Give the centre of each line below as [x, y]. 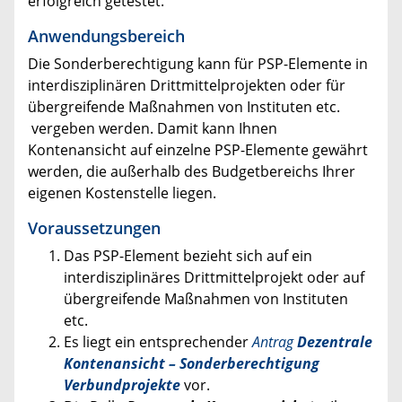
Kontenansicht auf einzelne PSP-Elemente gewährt [198, 149]
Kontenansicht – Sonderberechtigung [192, 363]
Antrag [275, 341]
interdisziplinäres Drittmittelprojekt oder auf [214, 277]
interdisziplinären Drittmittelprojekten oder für [187, 85]
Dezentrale [335, 341]
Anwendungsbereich [106, 35]
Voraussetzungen [94, 227]
